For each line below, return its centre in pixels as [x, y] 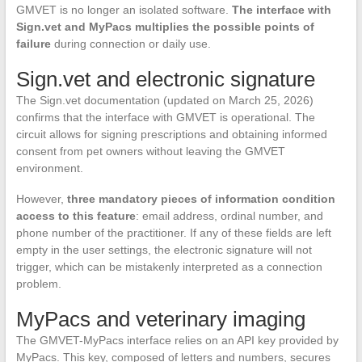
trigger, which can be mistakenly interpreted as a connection [169, 267]
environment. [49, 168]
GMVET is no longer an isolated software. [124, 10]
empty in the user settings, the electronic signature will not [164, 250]
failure [33, 44]
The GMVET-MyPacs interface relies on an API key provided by [177, 341]
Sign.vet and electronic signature [165, 80]
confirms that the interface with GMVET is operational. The [165, 118]
